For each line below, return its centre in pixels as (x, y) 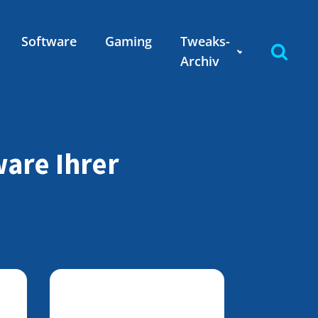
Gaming (128, 41)
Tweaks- (205, 41)
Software (49, 41)
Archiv (199, 61)
